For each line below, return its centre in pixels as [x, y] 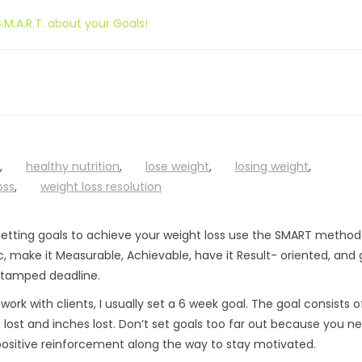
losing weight [272, 166]
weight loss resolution [101, 187]
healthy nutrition [73, 166]
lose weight [177, 166]
